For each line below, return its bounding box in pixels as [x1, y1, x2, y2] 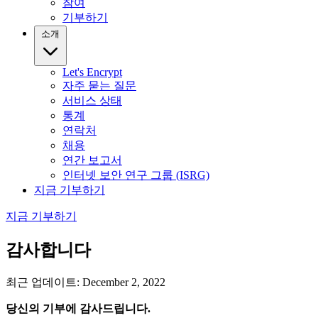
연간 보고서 [62, 154, 122, 166]
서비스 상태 [62, 94, 122, 106]
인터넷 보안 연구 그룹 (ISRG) [62, 169, 209, 181]
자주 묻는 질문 [62, 79, 136, 92]
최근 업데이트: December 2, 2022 [6, 275, 165, 288]
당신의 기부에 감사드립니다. [6, 302, 150, 314]
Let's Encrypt [62, 66, 122, 78]
